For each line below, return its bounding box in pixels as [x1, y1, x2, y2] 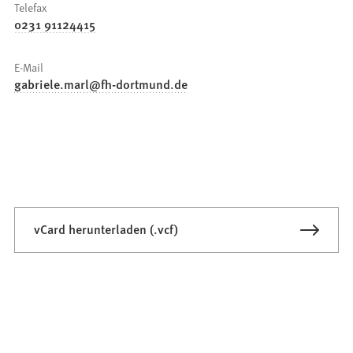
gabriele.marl [14, 75, 90, 94]
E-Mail [14, 59, 44, 76]
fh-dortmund [101, 75, 171, 94]
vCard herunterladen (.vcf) [34, 220, 179, 239]
